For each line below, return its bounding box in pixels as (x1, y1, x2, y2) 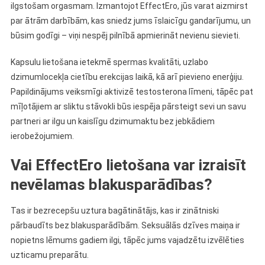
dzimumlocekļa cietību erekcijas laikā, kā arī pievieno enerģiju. (10, 72, 244, 82)
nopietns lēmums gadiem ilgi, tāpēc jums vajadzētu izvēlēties (10, 235, 244, 245)
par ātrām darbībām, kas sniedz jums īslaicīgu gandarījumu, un (10, 16, 251, 25)
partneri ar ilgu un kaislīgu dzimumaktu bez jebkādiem (10, 117, 215, 126)
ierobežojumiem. (10, 131, 74, 141)
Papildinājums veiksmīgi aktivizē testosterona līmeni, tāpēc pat (10, 87, 253, 96)
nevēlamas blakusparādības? (10, 176, 212, 193)
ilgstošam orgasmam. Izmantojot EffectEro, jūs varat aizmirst (10, 1, 248, 11)
